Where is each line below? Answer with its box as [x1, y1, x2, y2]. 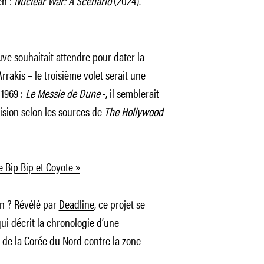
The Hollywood [104, 103, 163, 120]
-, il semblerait [100, 84, 159, 101]
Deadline [58, 195, 94, 212]
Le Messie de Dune [25, 84, 100, 101]
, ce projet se [94, 195, 145, 212]
